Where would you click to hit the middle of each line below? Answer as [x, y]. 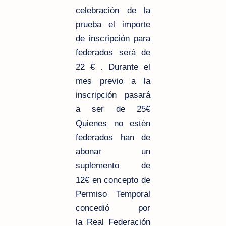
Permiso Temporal [113, 194]
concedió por [113, 208]
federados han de [113, 137]
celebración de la [113, 10]
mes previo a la [113, 81]
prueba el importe [113, 24]
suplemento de [113, 165]
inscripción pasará [113, 95]
